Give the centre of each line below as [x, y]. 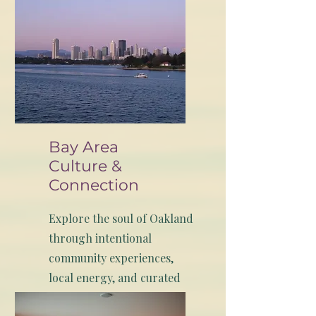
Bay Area [84, 147]
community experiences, [111, 258]
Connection [94, 186]
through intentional [100, 238]
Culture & [85, 166]
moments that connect [107, 298]
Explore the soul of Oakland [121, 219]
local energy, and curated [115, 278]
